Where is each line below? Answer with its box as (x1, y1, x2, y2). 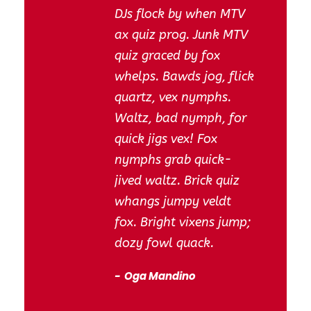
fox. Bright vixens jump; (115, 214, 251, 230)
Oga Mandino (122, 268, 196, 283)
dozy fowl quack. (115, 235, 214, 251)
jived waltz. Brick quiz (115, 172, 239, 188)
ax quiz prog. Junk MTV (115, 26, 248, 42)
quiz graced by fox (115, 47, 220, 63)
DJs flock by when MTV (115, 6, 245, 22)
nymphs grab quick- (115, 151, 232, 167)
